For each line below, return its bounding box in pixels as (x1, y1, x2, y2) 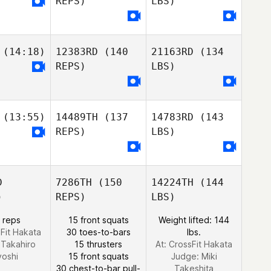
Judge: (171, 251, 201, 261)
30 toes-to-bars (66, 227, 131, 237)
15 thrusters (74, 239, 122, 249)
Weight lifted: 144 (158, 215, 229, 225)
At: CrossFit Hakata (155, 239, 232, 249)
